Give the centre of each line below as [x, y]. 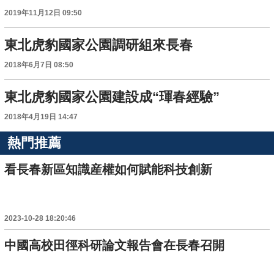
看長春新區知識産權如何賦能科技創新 [109, 170]
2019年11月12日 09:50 [43, 13]
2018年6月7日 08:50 [39, 65]
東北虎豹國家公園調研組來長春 [99, 45]
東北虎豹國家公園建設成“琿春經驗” [112, 97]
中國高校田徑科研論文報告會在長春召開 [115, 245]
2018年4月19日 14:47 [41, 117]
